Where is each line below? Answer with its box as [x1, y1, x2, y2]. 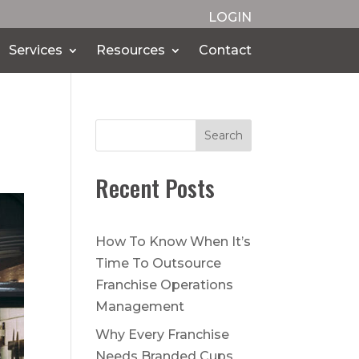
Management [95, 298, 185, 314]
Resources [95, 42, 165, 58]
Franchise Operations [95, 276, 234, 292]
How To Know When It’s [95, 233, 252, 249]
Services [8, 42, 63, 58]
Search [204, 127, 243, 143]
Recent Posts [95, 169, 216, 204]
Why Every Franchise [95, 326, 230, 342]
